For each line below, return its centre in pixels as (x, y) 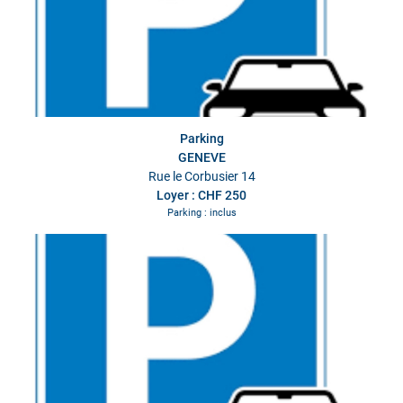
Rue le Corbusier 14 (201, 177)
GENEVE (201, 158)
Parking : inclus (201, 213)
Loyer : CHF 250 (201, 196)
